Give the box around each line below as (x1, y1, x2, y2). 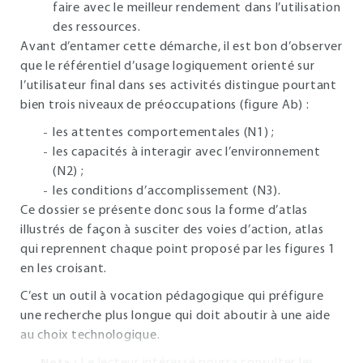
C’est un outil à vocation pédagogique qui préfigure (20, 290, 324, 303)
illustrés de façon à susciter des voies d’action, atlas (20, 224, 324, 237)
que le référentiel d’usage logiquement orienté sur (20, 60, 315, 73)
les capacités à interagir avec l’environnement (53, 146, 321, 159)
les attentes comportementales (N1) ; (53, 126, 275, 139)
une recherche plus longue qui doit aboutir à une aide (20, 310, 331, 322)
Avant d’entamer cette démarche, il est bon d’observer (20, 41, 343, 53)
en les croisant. (20, 263, 107, 275)
